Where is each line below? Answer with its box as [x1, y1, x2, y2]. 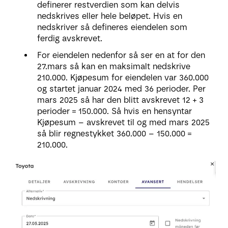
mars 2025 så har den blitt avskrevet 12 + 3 [37, 95, 204, 105]
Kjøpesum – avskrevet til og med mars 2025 [37, 117, 210, 127]
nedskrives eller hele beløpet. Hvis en [37, 11, 182, 21]
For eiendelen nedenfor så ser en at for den [37, 50, 205, 60]
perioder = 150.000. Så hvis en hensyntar [37, 106, 192, 116]
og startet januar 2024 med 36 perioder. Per [37, 83, 206, 94]
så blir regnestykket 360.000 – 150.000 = [37, 128, 191, 138]
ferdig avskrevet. [37, 33, 105, 43]
